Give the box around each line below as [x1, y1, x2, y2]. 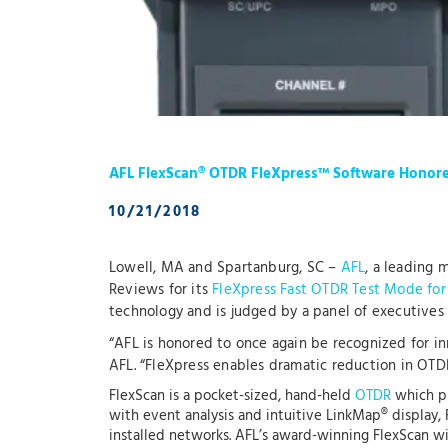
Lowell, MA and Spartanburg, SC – [109, 256, 341, 281]
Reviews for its [109, 278, 213, 303]
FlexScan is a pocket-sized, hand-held [109, 384, 355, 409]
